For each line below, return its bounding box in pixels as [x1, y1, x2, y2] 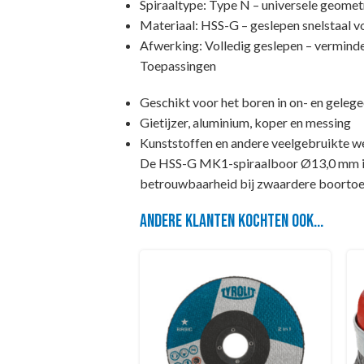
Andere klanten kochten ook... [140, 210, 323, 232]
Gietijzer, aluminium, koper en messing [140, 115, 351, 130]
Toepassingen [140, 58, 216, 73]
